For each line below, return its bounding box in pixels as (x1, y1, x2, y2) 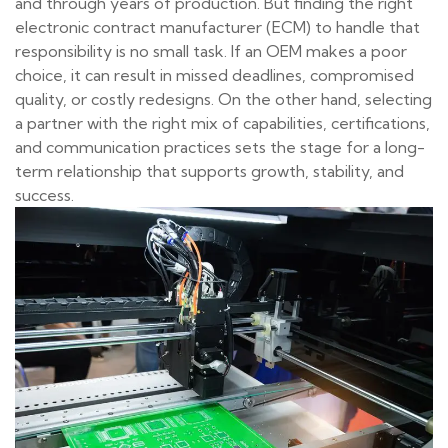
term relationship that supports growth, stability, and (15, 161, 404, 182)
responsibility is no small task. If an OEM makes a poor (15, 41, 407, 62)
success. (15, 185, 74, 206)
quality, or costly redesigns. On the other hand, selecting (15, 89, 432, 110)
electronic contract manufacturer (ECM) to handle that (15, 17, 420, 38)
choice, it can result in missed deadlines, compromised (15, 65, 414, 86)
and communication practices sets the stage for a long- (15, 137, 425, 158)
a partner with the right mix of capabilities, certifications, (15, 113, 430, 134)
